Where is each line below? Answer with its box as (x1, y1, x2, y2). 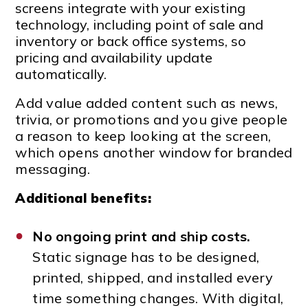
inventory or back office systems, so (15, 32, 247, 49)
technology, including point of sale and (15, 15, 264, 33)
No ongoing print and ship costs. (32, 227, 251, 245)
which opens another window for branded (15, 143, 293, 161)
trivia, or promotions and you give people (15, 110, 288, 128)
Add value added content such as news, (15, 93, 278, 111)
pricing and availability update (15, 48, 213, 66)
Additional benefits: (15, 189, 152, 206)
